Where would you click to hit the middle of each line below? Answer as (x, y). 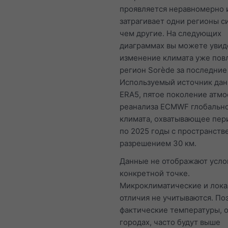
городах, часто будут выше (170, 222)
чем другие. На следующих (170, 33)
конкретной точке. (155, 173)
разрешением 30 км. (158, 143)
